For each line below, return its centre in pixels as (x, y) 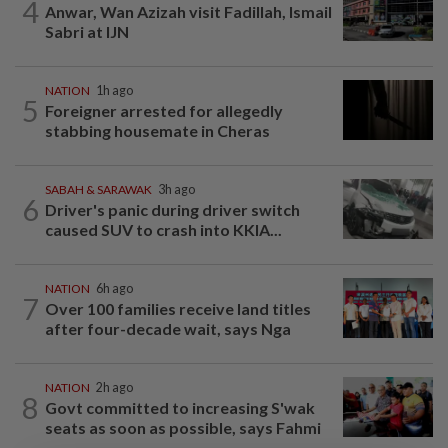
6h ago (114, 289)
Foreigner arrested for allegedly (164, 111)
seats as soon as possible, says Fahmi (183, 428)
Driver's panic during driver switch (172, 210)
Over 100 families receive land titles (178, 309)
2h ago (114, 388)
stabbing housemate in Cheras (157, 131)
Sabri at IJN (87, 32)
